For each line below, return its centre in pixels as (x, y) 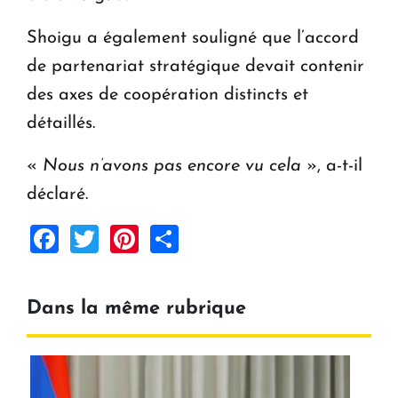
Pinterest (194, 237)
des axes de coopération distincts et (167, 95)
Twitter (142, 237)
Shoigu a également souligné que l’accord (193, 38)
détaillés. (61, 123)
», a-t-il (332, 166)
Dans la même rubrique (136, 308)
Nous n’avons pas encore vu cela (172, 166)
